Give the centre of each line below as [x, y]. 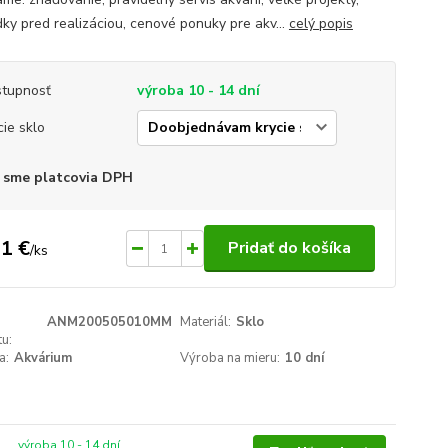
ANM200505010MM [109, 322]
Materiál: [206, 322]
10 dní [305, 358]
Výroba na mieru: [230, 358]
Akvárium [42, 358]
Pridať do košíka [289, 248]
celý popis [320, 23]
